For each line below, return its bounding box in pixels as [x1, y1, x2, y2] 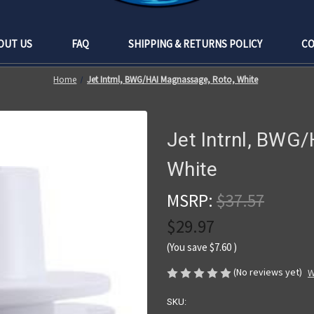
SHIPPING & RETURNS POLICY [128, 36, 262, 50]
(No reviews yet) [233, 265, 302, 278]
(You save [167, 240, 207, 254]
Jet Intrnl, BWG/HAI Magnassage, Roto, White [87, 73, 259, 86]
